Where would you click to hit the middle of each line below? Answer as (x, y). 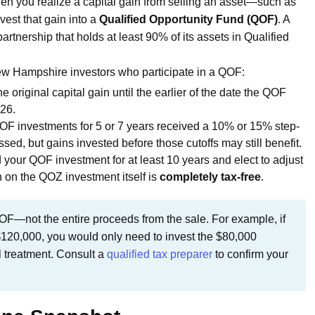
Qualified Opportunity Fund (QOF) (188, 19)
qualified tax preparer (160, 254)
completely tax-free (210, 176)
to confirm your (250, 254)
